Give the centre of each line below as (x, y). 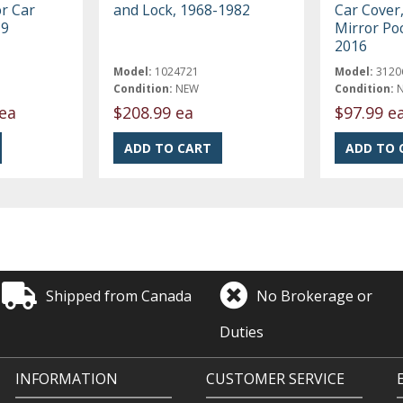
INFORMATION (66, 379)
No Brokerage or (315, 296)
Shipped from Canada (119, 296)
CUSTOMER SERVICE (275, 379)
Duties (242, 331)
